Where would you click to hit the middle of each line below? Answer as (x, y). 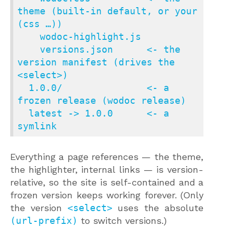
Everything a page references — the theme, (107, 156)
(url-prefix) (44, 220)
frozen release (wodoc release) (102, 100)
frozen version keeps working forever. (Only (107, 195)
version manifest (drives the (96, 62)
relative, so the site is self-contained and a (107, 182)
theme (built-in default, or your (107, 11)
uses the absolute (158, 208)
